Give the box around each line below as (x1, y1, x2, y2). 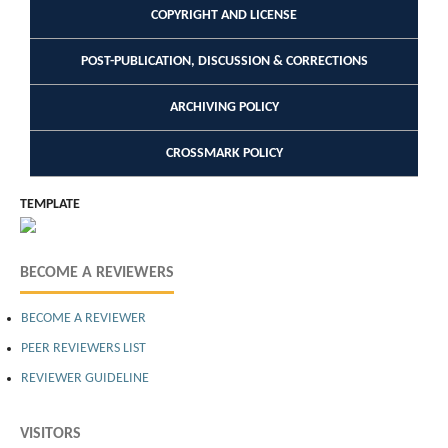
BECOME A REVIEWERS (20, 264, 174, 281)
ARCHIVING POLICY (169, 99, 279, 115)
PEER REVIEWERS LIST (21, 340, 146, 356)
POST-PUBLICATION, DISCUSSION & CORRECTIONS (80, 53, 368, 69)
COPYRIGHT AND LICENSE (151, 7, 297, 23)
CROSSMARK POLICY (165, 145, 283, 161)
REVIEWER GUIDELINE (21, 370, 152, 386)
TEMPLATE (20, 196, 80, 212)
